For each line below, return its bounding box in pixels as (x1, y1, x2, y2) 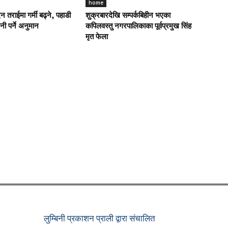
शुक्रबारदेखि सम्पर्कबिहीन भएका (85, 12, 170, 20)
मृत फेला (85, 34, 108, 41)
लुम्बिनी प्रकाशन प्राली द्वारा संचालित (44, 212, 155, 224)
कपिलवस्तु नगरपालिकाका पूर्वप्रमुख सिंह (85, 23, 191, 31)
